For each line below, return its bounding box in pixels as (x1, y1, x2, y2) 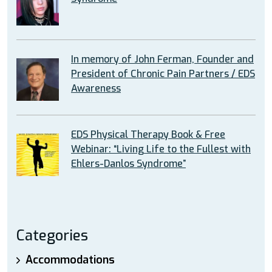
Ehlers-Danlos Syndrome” (71, 157, 186, 170)
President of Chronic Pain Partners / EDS (71, 67, 255, 80)
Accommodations (25, 253, 115, 267)
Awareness (71, 82, 121, 95)
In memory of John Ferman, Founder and (71, 53, 254, 66)
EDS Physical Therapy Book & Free (71, 128, 225, 141)
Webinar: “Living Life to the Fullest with (71, 143, 251, 155)
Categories (16, 226, 88, 245)
